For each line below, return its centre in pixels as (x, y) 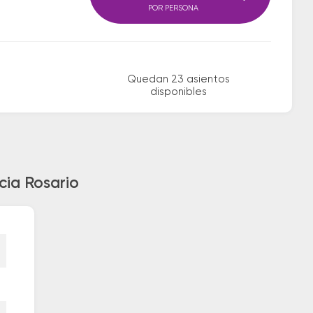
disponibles (178, 92)
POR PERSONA (173, 8)
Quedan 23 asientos (178, 79)
